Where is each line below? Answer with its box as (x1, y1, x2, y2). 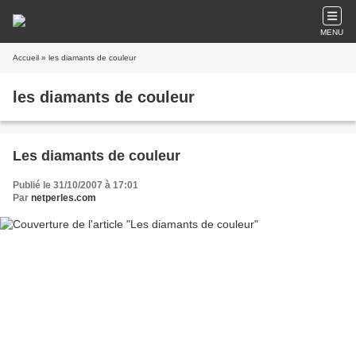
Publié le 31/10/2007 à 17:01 (13, 180, 138, 191)
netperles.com (31, 192, 96, 203)
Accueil (13, 53, 39, 62)
